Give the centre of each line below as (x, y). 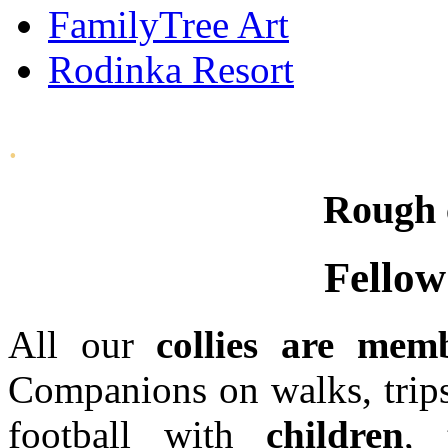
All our (82, 344)
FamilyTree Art (168, 24)
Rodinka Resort (171, 69)
